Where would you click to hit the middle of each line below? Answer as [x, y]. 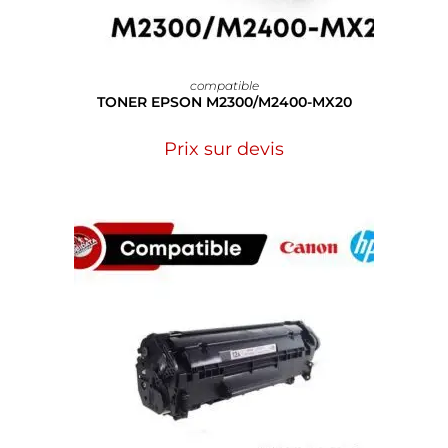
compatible [224, 86]
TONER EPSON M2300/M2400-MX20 [224, 102]
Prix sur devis [224, 149]
